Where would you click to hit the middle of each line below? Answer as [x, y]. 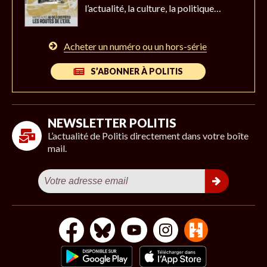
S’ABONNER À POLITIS [136, 71]
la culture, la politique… [174, 8]
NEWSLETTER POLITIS [112, 123]
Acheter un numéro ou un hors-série [135, 46]
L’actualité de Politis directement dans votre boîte [148, 136]
